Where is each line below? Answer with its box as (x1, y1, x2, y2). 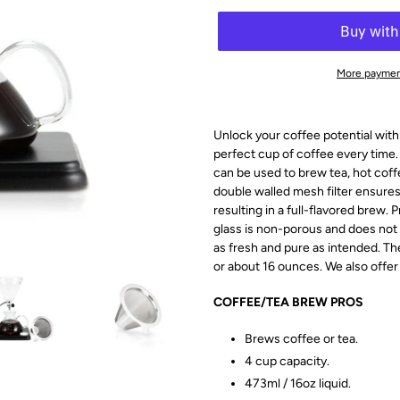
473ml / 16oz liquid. (245, 375, 351, 391)
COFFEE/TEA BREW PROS (213, 295, 363, 311)
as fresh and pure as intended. (213, 240, 383, 255)
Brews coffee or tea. (245, 330, 358, 346)
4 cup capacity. (245, 353, 329, 369)
